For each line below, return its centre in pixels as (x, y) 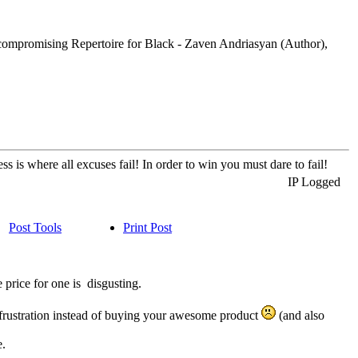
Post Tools (35, 227)
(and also (300, 315)
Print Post (147, 227)
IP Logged (312, 182)
